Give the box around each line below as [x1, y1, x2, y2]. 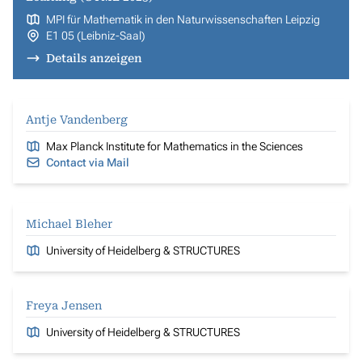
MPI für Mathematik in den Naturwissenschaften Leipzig [45, 13, 320, 26]
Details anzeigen [45, 52, 142, 65]
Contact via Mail [45, 156, 129, 169]
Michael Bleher [26, 217, 112, 230]
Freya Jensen [26, 299, 102, 312]
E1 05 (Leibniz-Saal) [45, 29, 145, 42]
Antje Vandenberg [26, 113, 128, 126]
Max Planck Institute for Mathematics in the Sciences [45, 140, 303, 153]
